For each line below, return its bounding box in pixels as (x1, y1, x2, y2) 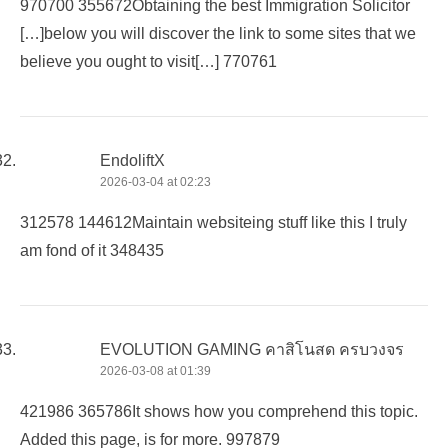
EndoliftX (100, 151, 165, 169)
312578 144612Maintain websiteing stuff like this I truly (20, 213, 407, 231)
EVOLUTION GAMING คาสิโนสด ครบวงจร (100, 340, 404, 358)
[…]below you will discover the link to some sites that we (20, 24, 416, 42)
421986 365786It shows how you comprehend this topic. (20, 402, 418, 420)
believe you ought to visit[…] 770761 (20, 52, 277, 70)
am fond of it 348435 (20, 241, 164, 259)
